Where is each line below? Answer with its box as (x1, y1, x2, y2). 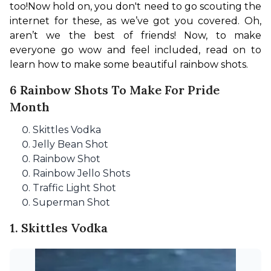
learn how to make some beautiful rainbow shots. (10, 59, 248, 70)
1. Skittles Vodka (10, 220, 108, 235)
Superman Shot (33, 197, 110, 208)
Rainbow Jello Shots (33, 168, 130, 179)
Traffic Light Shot (33, 182, 116, 194)
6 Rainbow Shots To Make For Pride (10, 82, 220, 97)
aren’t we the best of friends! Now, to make (10, 30, 261, 41)
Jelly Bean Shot (33, 139, 108, 150)
